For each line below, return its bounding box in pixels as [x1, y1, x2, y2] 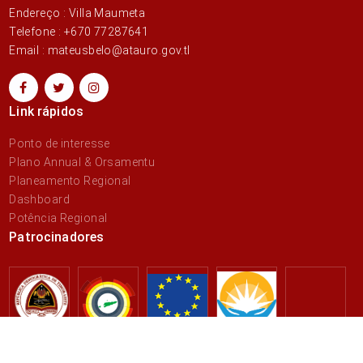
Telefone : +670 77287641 [9, 25, 149, 38]
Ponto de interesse [9, 137, 110, 150]
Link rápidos [9, 104, 84, 119]
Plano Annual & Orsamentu [9, 156, 156, 169]
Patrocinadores [9, 229, 105, 245]
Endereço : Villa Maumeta [9, 6, 146, 19]
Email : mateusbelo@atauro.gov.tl [9, 44, 190, 57]
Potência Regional [9, 211, 108, 224]
